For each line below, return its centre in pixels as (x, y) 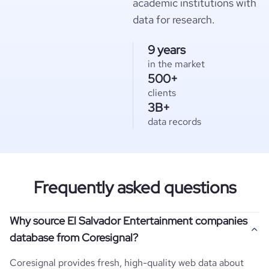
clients (162, 93)
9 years (167, 50)
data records (174, 122)
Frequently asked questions (134, 187)
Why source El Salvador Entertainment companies (128, 221)
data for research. (174, 20)
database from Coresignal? (74, 237)
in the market (176, 64)
